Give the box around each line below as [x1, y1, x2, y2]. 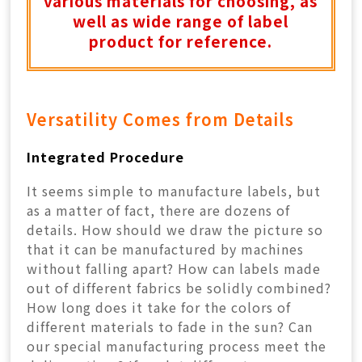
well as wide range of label [73, 9, 289, 32]
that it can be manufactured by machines [27, 239, 305, 259]
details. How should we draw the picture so [27, 220, 324, 240]
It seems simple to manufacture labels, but [27, 181, 322, 201]
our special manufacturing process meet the [27, 336, 327, 356]
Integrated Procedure [27, 146, 185, 166]
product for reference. [89, 29, 273, 52]
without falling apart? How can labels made [27, 259, 322, 279]
